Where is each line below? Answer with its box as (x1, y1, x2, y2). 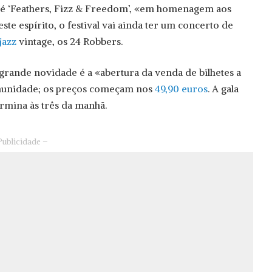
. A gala (208, 82, 239, 95)
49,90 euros (155, 82, 208, 95)
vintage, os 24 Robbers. (16, 35, 123, 47)
